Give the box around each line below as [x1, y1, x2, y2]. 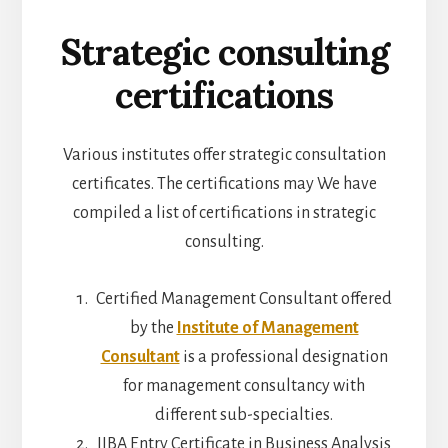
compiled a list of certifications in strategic [72, 204, 376, 223]
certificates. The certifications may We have [71, 175, 377, 194]
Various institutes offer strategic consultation [62, 146, 386, 165]
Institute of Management [176, 319, 359, 338]
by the [129, 319, 177, 338]
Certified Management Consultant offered [96, 290, 392, 309]
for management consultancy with [123, 377, 365, 396]
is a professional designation [179, 348, 388, 367]
